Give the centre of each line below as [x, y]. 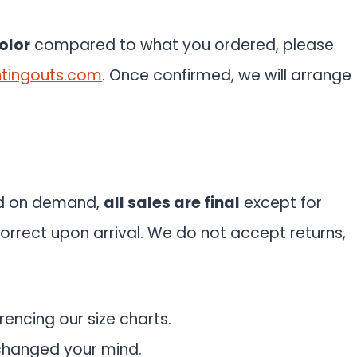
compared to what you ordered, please [182, 45]
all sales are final [172, 203]
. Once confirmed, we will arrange [227, 75]
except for [281, 203]
